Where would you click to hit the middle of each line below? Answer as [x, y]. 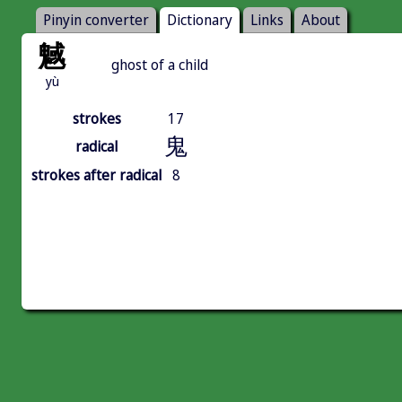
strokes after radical [96, 175]
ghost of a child [160, 65]
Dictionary [200, 20]
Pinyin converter [96, 20]
